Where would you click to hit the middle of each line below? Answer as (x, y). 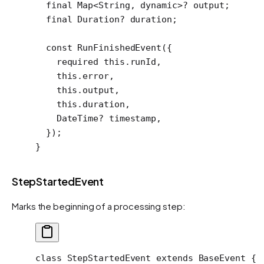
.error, (96, 76)
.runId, (143, 62)
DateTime (67, 118)
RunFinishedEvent (117, 47)
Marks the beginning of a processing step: (99, 206)
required (67, 62)
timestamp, (133, 118)
